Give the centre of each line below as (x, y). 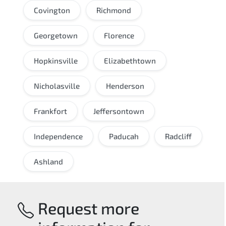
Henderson (125, 86)
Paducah (124, 136)
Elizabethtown (130, 60)
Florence (119, 35)
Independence (58, 136)
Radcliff (178, 136)
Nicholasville (57, 86)
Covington (52, 10)
